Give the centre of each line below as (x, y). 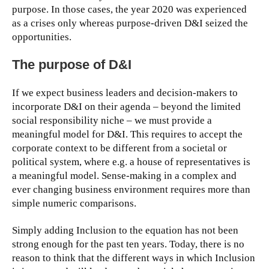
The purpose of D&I (72, 65)
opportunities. (42, 37)
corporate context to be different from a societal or (119, 148)
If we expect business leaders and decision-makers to (125, 93)
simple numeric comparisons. (74, 204)
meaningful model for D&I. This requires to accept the (127, 134)
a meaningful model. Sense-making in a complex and (124, 176)
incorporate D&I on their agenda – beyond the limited (126, 107)
